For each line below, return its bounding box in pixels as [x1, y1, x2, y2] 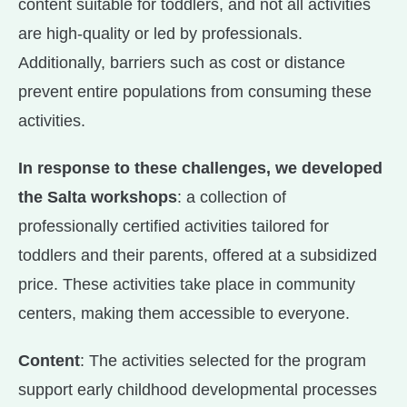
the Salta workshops [18, 188, 177, 207]
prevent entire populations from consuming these [18, 83, 372, 102]
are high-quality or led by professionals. [18, 25, 303, 44]
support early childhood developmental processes [18, 381, 377, 400]
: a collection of [177, 188, 286, 207]
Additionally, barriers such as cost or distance [18, 54, 345, 73]
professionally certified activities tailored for [18, 217, 329, 236]
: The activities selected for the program [80, 352, 366, 371]
